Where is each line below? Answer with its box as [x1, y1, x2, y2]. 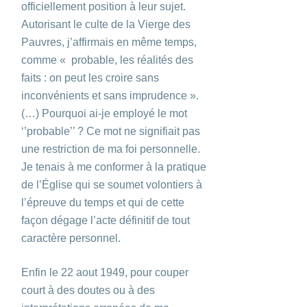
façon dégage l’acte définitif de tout [21, 214, 190, 226]
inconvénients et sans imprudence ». [21, 89, 199, 101]
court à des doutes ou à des [21, 284, 155, 296]
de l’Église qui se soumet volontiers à [21, 178, 202, 191]
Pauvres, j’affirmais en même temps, [21, 36, 197, 48]
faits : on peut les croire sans [21, 71, 159, 84]
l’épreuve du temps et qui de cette [21, 196, 184, 208]
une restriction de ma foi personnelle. [21, 143, 200, 155]
